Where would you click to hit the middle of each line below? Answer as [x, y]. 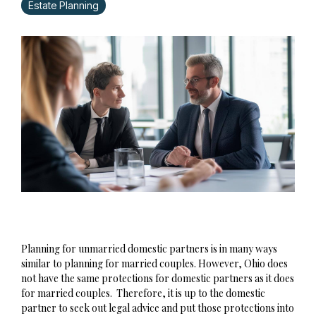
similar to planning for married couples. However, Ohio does [154, 264]
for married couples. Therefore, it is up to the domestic [143, 293]
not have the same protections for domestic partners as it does [158, 279]
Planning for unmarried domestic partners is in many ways [149, 249]
